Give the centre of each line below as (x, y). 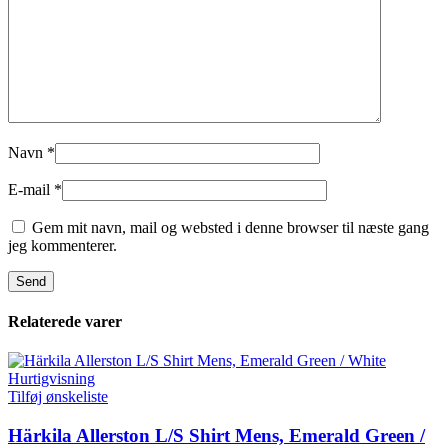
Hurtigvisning (51, 379)
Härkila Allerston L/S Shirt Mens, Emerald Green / (216, 435)
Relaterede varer (65, 321)
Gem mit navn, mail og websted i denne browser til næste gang (230, 227)
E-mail (31, 189)
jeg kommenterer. (62, 245)
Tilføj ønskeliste (58, 397)
